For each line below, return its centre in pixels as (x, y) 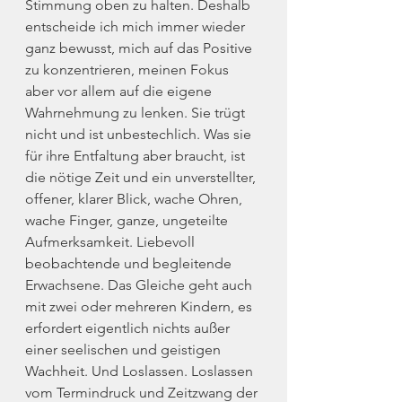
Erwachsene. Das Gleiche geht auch (140, 285)
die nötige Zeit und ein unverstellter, (142, 177)
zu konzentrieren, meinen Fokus (129, 70)
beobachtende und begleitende (130, 263)
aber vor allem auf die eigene (120, 91)
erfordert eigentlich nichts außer (129, 328)
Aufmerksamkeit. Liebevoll (112, 242)
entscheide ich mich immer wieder (137, 26)
